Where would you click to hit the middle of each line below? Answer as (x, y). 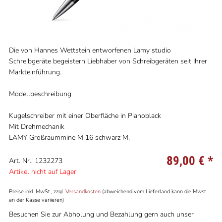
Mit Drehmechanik (36, 127)
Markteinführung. (35, 72)
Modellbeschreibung (40, 94)
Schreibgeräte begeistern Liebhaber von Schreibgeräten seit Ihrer (108, 61)
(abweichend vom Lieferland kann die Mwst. (154, 192)
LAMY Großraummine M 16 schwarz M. (69, 138)
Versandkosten (83, 192)
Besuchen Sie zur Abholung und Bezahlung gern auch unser (101, 214)
